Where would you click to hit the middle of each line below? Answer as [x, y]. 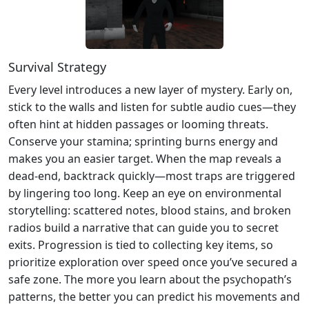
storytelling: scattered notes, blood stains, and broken [150, 211]
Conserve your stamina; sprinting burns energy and [143, 142]
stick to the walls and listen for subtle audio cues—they [152, 107]
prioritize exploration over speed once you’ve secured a [153, 262]
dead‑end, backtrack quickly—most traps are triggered [152, 176]
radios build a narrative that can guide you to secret [143, 228]
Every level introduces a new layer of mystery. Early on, [150, 90]
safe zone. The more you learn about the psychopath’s [150, 280]
